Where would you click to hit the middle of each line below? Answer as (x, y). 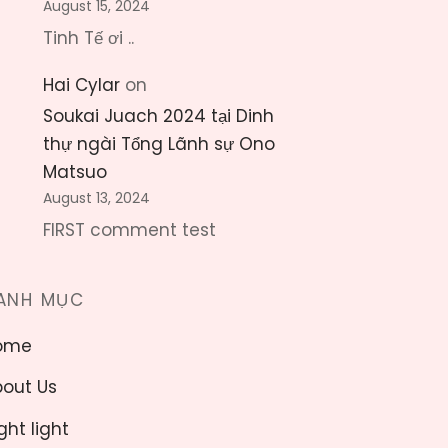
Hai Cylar (81, 84)
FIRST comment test (129, 230)
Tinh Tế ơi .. (88, 37)
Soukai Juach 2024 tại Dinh (158, 115)
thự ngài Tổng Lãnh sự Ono (159, 143)
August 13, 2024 (96, 198)
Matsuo (75, 171)
